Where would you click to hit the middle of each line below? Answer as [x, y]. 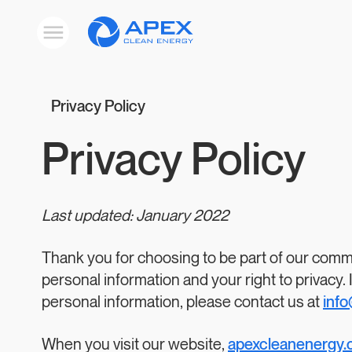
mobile [66, 50]
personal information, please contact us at [182, 302]
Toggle [67, 32]
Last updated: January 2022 [135, 216]
